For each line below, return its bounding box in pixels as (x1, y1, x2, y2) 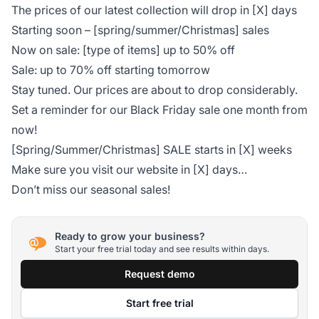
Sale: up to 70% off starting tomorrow (11, 62, 210, 77)
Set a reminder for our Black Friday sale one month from (11, 102, 308, 117)
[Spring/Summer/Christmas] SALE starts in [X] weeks (11, 142, 292, 157)
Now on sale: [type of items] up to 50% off (11, 42, 235, 57)
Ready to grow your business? (55, 230, 205, 243)
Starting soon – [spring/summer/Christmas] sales (11, 22, 269, 37)
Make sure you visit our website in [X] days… (11, 162, 247, 177)
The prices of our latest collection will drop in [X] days (11, 2, 297, 17)
